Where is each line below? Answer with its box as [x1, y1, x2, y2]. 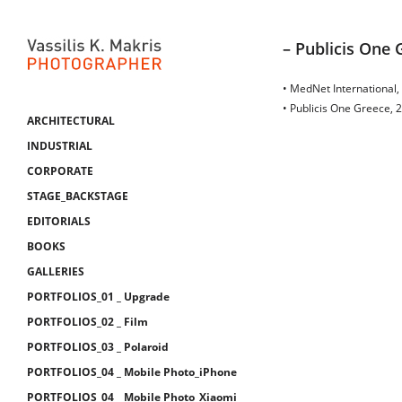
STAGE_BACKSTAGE [27, 188, 128, 204]
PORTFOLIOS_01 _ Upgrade [27, 289, 170, 304]
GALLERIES [27, 264, 84, 279]
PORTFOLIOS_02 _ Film [27, 314, 148, 329]
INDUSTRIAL [27, 138, 92, 153]
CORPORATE [27, 163, 93, 179]
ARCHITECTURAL [27, 113, 115, 128]
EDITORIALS [27, 214, 91, 229]
